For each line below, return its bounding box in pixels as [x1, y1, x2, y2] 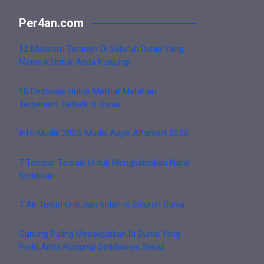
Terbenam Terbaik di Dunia [19, 98, 120, 110]
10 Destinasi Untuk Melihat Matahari [19, 85, 156, 97]
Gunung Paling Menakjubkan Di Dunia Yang [19, 228, 180, 239]
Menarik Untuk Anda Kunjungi [19, 57, 130, 68]
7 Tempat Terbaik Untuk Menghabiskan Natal [19, 157, 190, 168]
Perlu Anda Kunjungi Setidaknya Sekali [19, 241, 164, 252]
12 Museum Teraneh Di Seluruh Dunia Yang [19, 44, 183, 55]
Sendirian [19, 170, 54, 181]
